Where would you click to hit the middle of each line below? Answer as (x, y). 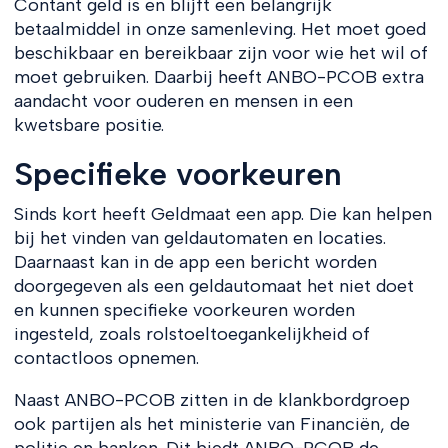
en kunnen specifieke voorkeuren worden (184, 309)
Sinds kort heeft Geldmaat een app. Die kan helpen (222, 213)
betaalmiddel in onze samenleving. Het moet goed (219, 28)
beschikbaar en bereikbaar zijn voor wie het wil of (220, 52)
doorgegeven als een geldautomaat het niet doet (213, 285)
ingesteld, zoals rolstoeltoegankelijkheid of (191, 333)
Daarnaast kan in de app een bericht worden (195, 261)
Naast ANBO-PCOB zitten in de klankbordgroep (211, 399)
